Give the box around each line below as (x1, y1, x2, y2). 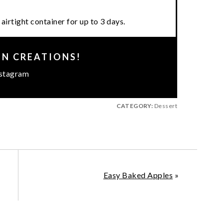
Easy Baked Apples (103, 170, 173, 180)
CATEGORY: (116, 102, 153, 110)
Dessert (153, 102, 177, 110)
